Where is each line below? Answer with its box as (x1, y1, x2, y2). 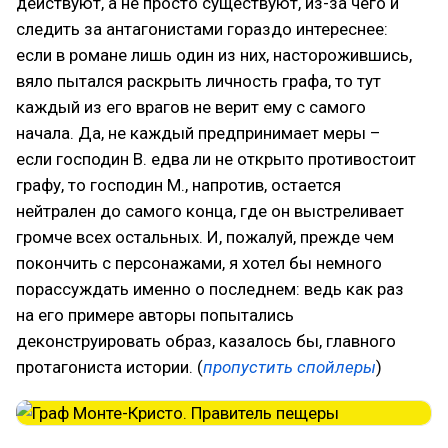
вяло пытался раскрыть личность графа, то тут (16, 70, 381, 91)
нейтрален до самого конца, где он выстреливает (16, 200, 404, 221)
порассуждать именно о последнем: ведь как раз (16, 278, 404, 299)
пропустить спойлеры (203, 356, 376, 377)
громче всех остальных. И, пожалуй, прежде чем (16, 226, 394, 247)
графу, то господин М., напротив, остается (16, 174, 341, 195)
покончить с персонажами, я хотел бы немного (16, 252, 382, 273)
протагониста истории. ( (16, 356, 203, 377)
